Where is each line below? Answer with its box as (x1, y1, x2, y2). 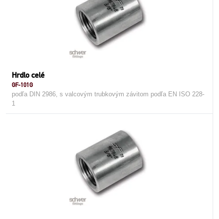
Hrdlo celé (12, 70, 44, 80)
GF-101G (12, 81, 33, 88)
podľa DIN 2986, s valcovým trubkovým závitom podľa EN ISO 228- (12, 90, 204, 98)
